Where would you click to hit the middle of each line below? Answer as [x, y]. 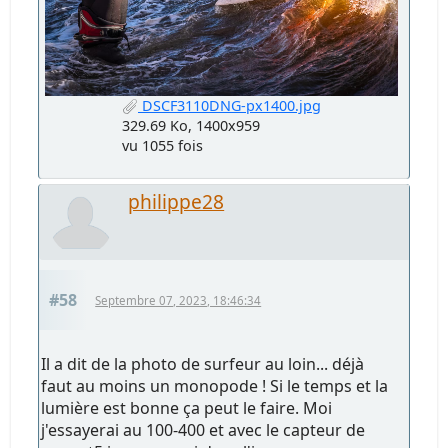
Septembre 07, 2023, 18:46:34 [178, 300]
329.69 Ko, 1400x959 [191, 125]
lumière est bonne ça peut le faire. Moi [187, 407]
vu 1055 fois [162, 145]
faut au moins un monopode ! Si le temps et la [215, 385]
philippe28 [176, 201]
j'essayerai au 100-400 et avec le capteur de [203, 429]
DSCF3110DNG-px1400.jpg [229, 105]
